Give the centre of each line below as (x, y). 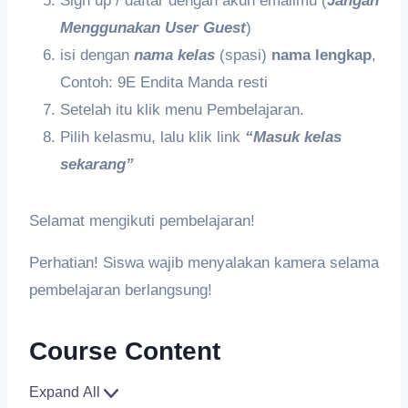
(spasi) (243, 55)
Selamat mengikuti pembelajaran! (142, 220)
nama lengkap (321, 55)
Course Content (125, 351)
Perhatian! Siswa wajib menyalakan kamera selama (204, 262)
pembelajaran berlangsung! (121, 290)
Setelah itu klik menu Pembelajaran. (182, 109)
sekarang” (97, 164)
